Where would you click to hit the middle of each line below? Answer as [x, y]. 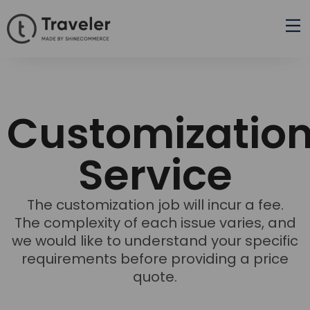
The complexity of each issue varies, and [155, 222]
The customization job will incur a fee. [155, 204]
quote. [155, 276]
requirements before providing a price [155, 258]
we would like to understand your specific [155, 240]
